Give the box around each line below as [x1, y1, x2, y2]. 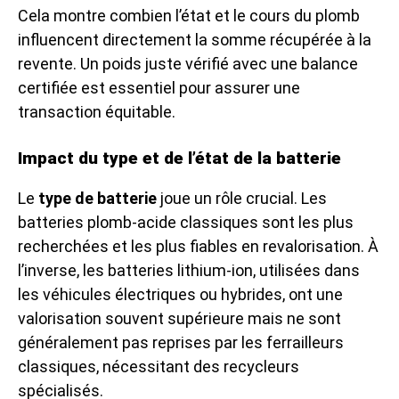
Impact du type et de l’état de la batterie [18, 148, 341, 168]
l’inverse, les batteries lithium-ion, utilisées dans [18, 261, 360, 280]
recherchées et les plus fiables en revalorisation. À [18, 237, 379, 256]
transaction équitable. [18, 102, 175, 121]
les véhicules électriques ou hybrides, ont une [18, 285, 343, 304]
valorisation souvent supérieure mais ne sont [18, 309, 341, 328]
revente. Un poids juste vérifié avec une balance [18, 54, 358, 73]
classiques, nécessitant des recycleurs [18, 357, 299, 376]
